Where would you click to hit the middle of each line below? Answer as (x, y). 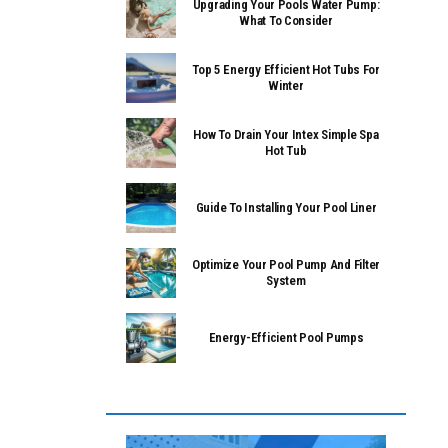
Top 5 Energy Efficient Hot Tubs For (286, 70)
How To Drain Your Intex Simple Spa (286, 135)
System (286, 281)
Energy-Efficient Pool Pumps (286, 338)
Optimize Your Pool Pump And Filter (286, 265)
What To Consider (286, 21)
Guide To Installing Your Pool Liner (286, 208)
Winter (286, 86)
